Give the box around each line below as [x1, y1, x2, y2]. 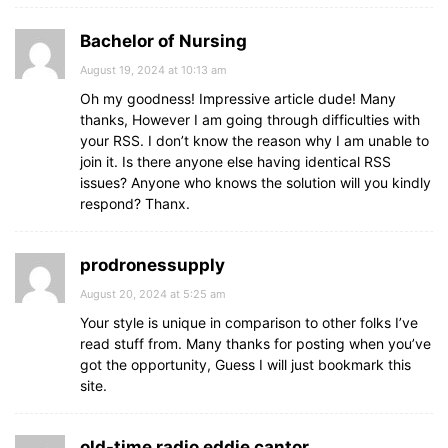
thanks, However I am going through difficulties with [80, 111, 420, 128]
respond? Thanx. [80, 195, 190, 212]
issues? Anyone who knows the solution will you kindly [80, 174, 431, 191]
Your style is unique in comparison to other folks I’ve [80, 314, 418, 331]
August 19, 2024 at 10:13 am [80, 63, 227, 77]
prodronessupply [80, 255, 225, 275]
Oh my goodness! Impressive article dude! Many [80, 90, 396, 107]
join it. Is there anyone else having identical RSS [80, 153, 391, 170]
